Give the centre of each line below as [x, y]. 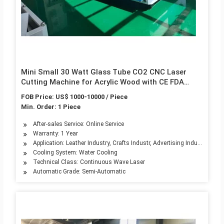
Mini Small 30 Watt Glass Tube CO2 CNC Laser [103, 72]
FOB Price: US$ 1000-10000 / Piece [74, 97]
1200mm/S [41, 92]
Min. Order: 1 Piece [50, 107]
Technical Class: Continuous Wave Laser [89, 162]
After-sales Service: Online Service [78, 124]
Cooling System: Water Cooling [75, 153]
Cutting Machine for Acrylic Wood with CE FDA [102, 82]
